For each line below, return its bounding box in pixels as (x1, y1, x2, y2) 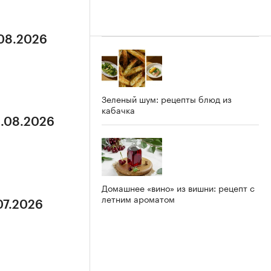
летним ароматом (102, 192, 175, 206)
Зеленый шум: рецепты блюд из (102, 92, 232, 106)
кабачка (102, 103, 135, 117)
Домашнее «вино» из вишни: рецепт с (102, 181, 255, 195)
